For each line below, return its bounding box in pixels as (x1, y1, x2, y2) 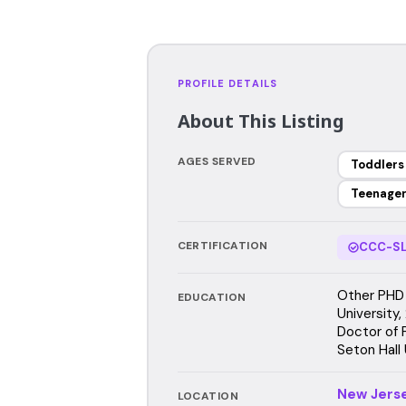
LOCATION (177, 388, 239, 403)
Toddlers (351, 157, 404, 172)
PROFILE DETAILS (177, 76, 277, 90)
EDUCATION (177, 289, 246, 304)
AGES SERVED (177, 153, 256, 169)
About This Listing (177, 108, 344, 133)
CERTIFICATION (177, 237, 268, 253)
